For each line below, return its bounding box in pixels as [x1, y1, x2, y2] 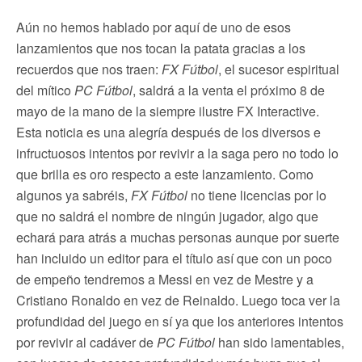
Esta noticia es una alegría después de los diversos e [16, 122, 321, 141]
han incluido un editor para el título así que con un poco [16, 248, 332, 267]
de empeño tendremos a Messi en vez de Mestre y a [16, 269, 314, 288]
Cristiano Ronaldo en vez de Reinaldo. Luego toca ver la [16, 290, 340, 309]
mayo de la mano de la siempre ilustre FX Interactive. [16, 101, 319, 120]
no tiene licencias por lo [187, 185, 326, 204]
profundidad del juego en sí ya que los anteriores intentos [16, 311, 343, 330]
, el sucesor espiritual [218, 59, 339, 78]
